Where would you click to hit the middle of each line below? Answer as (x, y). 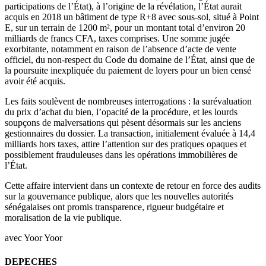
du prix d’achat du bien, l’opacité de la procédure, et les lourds (121, 112)
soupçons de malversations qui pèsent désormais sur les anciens (123, 123)
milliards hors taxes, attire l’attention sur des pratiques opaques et (126, 144)
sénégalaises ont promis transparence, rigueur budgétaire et (114, 207)
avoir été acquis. (35, 81)
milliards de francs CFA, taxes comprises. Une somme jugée (117, 39)
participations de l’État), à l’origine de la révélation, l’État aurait (123, 7)
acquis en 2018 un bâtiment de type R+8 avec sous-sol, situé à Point (132, 17)
